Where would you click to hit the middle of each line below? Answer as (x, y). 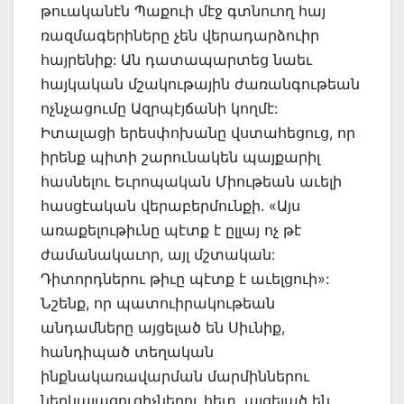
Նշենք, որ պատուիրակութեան (158, 303)
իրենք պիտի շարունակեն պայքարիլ (180, 156)
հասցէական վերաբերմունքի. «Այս (170, 205)
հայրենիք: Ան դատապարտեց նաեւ (176, 59)
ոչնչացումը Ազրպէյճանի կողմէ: (159, 108)
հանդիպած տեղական (127, 351)
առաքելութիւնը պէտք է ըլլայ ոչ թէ (171, 230)
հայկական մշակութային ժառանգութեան (200, 83)
